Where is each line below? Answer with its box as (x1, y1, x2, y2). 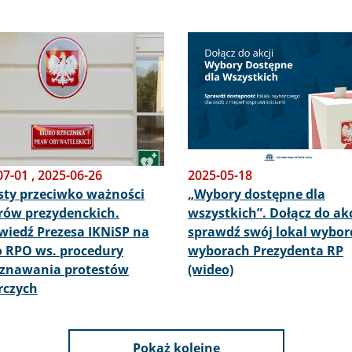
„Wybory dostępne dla (188, 185, 325, 203)
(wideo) (188, 261, 233, 278)
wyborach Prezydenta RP (188, 242, 343, 259)
